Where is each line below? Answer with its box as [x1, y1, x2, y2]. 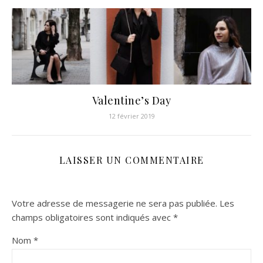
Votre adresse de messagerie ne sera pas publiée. [12, 197, 217, 210]
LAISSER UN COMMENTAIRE [59, 154, 204, 167]
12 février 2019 [108, 112, 155, 121]
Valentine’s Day [92, 93, 171, 108]
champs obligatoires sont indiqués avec [12, 211, 173, 224]
